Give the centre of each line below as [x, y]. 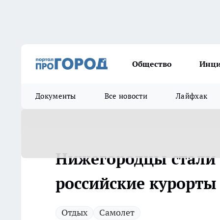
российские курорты [136, 183]
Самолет [117, 212]
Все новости [126, 96]
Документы [56, 96]
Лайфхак [192, 96]
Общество [152, 64]
